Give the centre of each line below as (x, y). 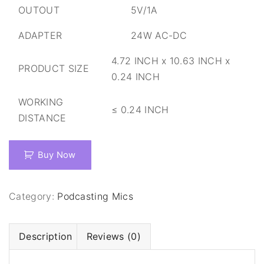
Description (46, 236)
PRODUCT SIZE (54, 68)
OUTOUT (39, 10)
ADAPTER (40, 35)
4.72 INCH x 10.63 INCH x (171, 61)
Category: (33, 196)
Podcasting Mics (95, 196)
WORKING (41, 102)
